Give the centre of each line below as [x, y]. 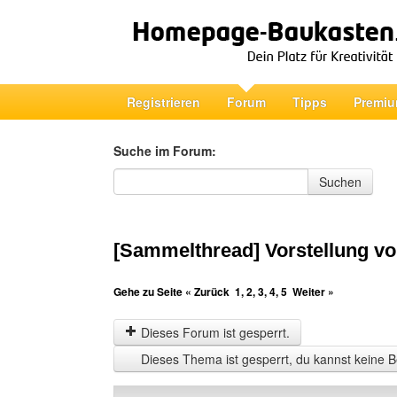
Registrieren [163, 102]
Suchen [340, 182]
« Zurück [207, 292]
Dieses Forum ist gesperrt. [214, 332]
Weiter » [313, 292]
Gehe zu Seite [149, 292]
